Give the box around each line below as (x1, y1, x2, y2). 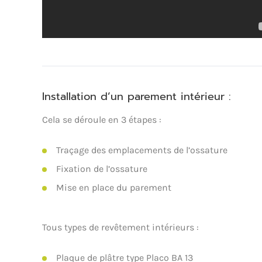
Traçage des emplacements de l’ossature (56, 144, 227, 156)
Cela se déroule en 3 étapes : (42, 114, 161, 125)
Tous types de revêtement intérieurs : (42, 222, 199, 233)
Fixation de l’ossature (56, 163, 147, 174)
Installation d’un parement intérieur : (42, 88, 231, 105)
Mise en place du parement (56, 182, 171, 193)
